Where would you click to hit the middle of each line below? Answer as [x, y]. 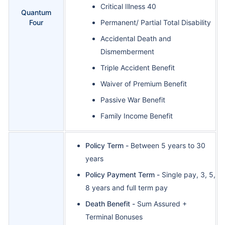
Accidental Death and [136, 39]
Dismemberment [127, 52]
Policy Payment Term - [124, 175]
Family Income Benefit [137, 116]
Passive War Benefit [133, 100]
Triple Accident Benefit [138, 68]
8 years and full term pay [127, 188]
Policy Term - [108, 146]
